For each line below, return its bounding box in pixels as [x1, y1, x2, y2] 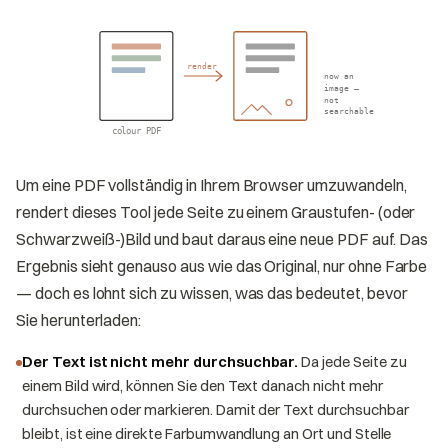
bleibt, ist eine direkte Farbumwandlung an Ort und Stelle [22, 423, 392, 443]
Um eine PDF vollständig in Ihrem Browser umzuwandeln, [16, 174, 407, 195]
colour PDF [111, 125, 162, 136]
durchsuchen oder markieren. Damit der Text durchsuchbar [22, 399, 409, 419]
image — [324, 82, 360, 93]
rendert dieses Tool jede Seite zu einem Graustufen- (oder [16, 201, 416, 222]
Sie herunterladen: [16, 309, 142, 330]
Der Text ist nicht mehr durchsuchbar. [22, 351, 299, 371]
